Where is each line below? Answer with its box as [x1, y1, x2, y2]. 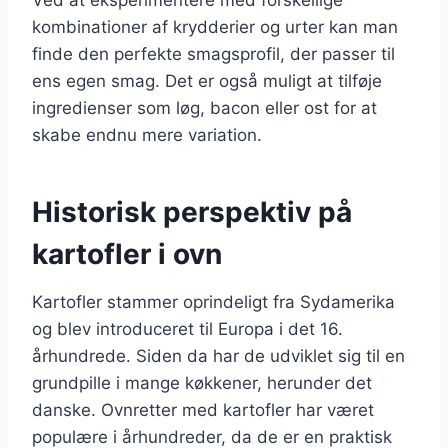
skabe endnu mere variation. [32, 124, 262, 145]
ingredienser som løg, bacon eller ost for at [32, 97, 377, 118]
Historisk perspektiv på [32, 194, 352, 229]
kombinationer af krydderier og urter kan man [32, 16, 398, 37]
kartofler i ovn [32, 236, 222, 271]
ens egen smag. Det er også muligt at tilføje [32, 70, 382, 91]
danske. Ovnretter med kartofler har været [32, 399, 374, 420]
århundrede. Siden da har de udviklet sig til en [32, 345, 405, 366]
